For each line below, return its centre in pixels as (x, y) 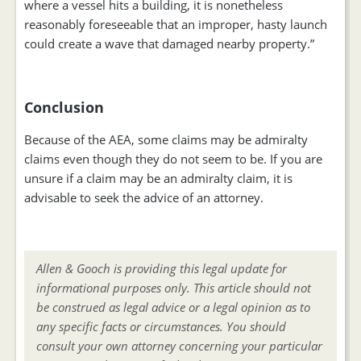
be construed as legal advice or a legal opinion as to (173, 307)
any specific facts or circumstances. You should (161, 326)
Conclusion (64, 107)
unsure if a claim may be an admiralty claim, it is (158, 178)
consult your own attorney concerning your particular (179, 346)
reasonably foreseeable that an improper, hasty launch (176, 24)
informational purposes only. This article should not (174, 288)
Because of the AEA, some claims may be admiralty (166, 139)
